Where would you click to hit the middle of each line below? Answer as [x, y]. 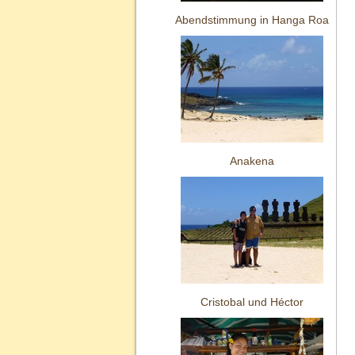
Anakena [252, 161]
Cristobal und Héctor [252, 302]
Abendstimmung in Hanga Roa [252, 20]
